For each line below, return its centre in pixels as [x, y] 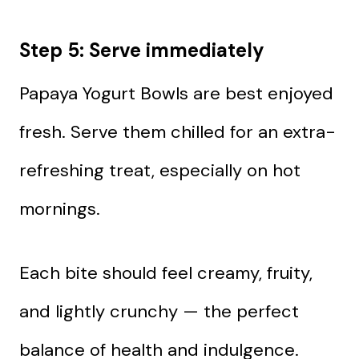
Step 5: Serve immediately [142, 50]
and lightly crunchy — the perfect [159, 311]
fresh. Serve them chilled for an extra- [177, 131]
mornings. [60, 208]
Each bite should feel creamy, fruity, [166, 272]
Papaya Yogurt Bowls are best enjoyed [176, 93]
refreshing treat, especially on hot [160, 170]
